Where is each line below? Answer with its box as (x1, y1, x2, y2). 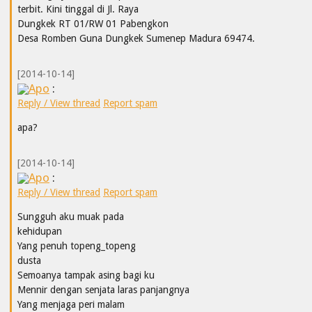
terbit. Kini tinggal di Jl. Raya (17, 3, 139, 15)
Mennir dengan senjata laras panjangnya (17, 283, 189, 295)
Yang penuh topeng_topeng (17, 240, 136, 251)
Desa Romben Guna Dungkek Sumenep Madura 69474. (17, 32, 255, 44)
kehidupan (17, 225, 62, 237)
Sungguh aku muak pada (17, 210, 124, 222)
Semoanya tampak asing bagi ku (17, 269, 155, 281)
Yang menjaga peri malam (17, 298, 125, 310)
